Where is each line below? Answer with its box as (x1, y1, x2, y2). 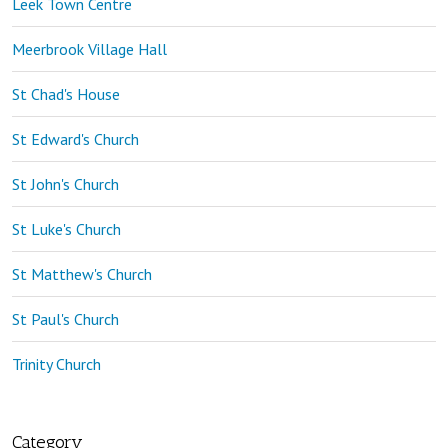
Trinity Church (12, 353, 101, 374)
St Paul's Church (12, 308, 119, 329)
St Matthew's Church (12, 263, 152, 284)
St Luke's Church (12, 218, 121, 239)
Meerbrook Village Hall (12, 38, 167, 59)
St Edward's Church (12, 128, 139, 149)
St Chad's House (12, 83, 120, 104)
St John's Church (12, 173, 119, 194)
